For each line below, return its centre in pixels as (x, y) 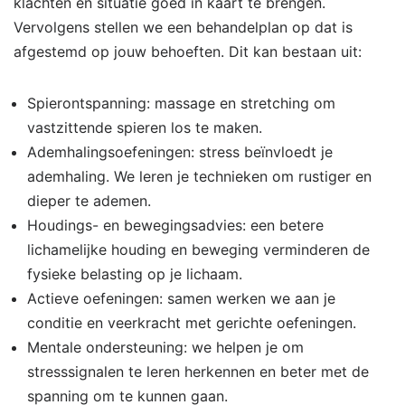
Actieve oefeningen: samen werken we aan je (181, 298)
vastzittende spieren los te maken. (145, 127)
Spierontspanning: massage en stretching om (181, 103)
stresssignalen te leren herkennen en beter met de (198, 372)
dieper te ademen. (89, 201)
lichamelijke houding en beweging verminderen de (198, 250)
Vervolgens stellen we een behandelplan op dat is (183, 27)
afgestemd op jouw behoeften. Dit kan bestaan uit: (188, 52)
